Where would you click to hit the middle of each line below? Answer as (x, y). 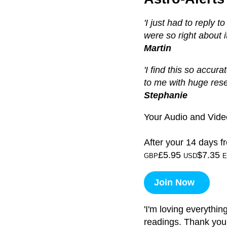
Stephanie (165, 96)
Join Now (172, 183)
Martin (157, 48)
